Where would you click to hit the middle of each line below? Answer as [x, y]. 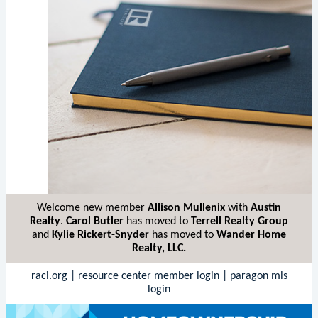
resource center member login [148, 276]
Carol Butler [95, 221]
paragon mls [258, 276]
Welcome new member [92, 208]
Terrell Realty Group [240, 221]
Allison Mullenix [186, 208]
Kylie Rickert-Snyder [100, 235]
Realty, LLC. [159, 248]
